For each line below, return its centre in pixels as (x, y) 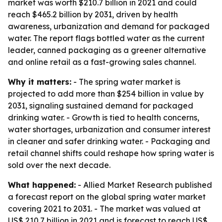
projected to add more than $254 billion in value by (106, 94)
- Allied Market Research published (144, 185)
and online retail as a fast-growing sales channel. (102, 62)
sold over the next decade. (59, 165)
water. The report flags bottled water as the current (106, 38)
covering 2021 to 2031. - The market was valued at (104, 209)
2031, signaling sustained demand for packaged (101, 106)
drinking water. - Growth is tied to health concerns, (104, 117)
